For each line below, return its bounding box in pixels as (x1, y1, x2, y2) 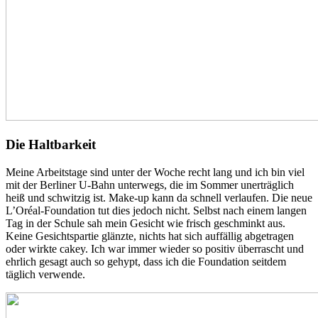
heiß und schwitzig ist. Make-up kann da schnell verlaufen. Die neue (6, 191, 312, 204)
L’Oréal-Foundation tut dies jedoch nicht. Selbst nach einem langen (6, 204, 307, 216)
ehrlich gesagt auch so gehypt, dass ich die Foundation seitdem (6, 255, 286, 268)
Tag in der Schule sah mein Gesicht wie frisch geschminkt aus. (6, 216, 285, 229)
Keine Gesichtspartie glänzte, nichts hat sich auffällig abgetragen (6, 229, 294, 242)
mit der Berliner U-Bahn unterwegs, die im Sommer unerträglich (6, 178, 294, 191)
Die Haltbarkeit (6, 136, 96, 152)
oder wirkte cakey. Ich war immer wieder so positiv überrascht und (6, 242, 304, 255)
